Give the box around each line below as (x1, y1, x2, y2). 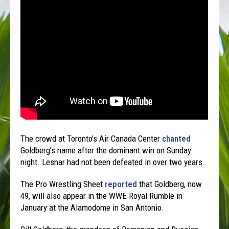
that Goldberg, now (137, 179, 202, 189)
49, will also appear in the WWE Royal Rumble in (20, 191, 183, 201)
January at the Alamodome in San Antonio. (20, 202, 165, 213)
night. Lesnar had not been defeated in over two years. (20, 157, 205, 167)
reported (105, 179, 138, 189)
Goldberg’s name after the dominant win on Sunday (20, 145, 192, 155)
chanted (162, 133, 191, 144)
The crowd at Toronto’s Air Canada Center (20, 133, 163, 144)
